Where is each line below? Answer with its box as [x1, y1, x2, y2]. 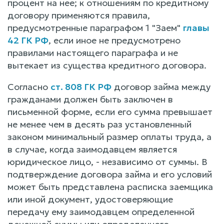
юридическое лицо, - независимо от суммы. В [7, 155, 207, 167]
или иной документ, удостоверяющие [7, 193, 173, 205]
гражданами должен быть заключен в [7, 93, 173, 105]
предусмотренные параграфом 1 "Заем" [7, 21, 183, 33]
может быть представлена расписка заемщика [7, 180, 213, 192]
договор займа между [111, 80, 210, 92]
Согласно [7, 80, 50, 92]
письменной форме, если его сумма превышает [7, 105, 212, 117]
